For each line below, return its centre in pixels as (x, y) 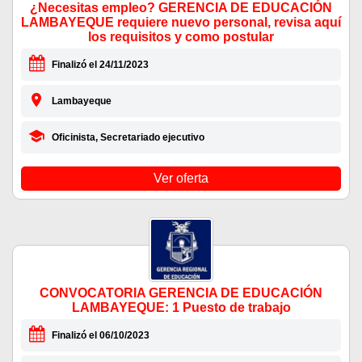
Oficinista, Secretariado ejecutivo (128, 138)
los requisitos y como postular (181, 37)
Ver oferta (181, 179)
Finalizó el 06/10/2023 (100, 336)
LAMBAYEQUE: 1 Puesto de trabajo (181, 308)
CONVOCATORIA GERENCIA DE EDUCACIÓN (181, 293)
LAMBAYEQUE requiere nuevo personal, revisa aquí (181, 23)
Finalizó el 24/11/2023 (100, 65)
